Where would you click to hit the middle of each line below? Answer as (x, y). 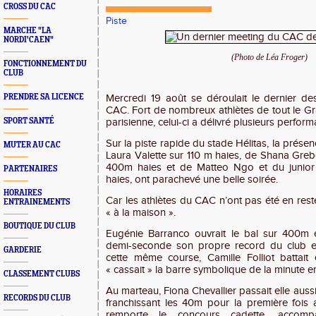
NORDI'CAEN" (29, 40)
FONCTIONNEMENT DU (45, 64)
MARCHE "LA (28, 31)
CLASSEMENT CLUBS (42, 274)
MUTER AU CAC (32, 145)
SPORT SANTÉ (29, 121)
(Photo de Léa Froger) (270, 57)
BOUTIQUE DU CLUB (39, 226)
